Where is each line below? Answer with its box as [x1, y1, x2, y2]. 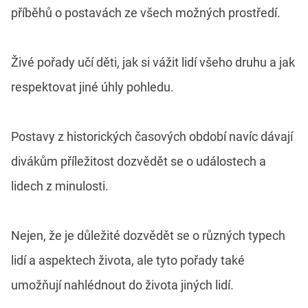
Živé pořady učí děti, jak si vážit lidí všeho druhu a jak [11, 55, 295, 70]
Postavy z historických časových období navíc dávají [11, 129, 293, 144]
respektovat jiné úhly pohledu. [11, 80, 174, 95]
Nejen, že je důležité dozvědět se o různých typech [11, 228, 285, 243]
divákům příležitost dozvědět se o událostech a [11, 154, 266, 169]
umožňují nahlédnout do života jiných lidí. [11, 278, 234, 293]
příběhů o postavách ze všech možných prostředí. [11, 5, 280, 21]
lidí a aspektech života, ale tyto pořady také [11, 253, 245, 268]
